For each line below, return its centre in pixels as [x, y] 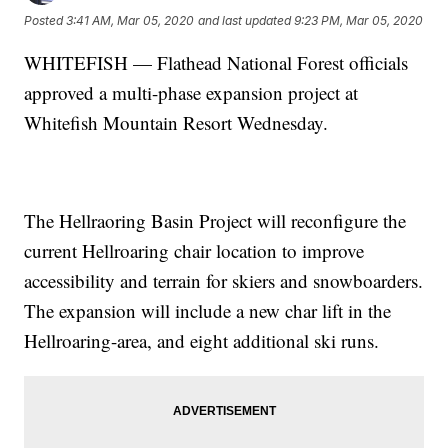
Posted [45, 21]
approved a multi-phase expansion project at [191, 92]
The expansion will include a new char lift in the [208, 310]
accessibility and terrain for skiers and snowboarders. [224, 280]
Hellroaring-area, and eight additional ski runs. [202, 340]
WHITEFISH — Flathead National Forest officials [216, 62]
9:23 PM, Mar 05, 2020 [359, 21]
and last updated [245, 21]
